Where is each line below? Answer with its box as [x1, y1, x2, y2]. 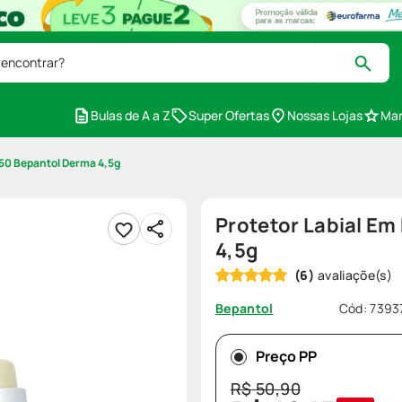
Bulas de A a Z [91, 107, 170, 124]
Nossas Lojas [287, 107, 363, 124]
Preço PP [256, 346, 317, 366]
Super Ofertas [188, 107, 269, 124]
